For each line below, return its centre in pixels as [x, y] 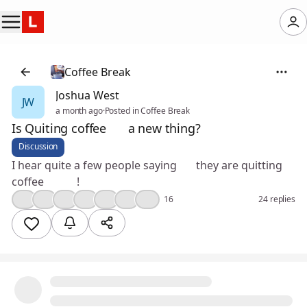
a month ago [79, 111]
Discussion [38, 146]
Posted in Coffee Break [147, 111]
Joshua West [87, 95]
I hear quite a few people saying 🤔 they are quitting [147, 165]
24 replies [277, 199]
